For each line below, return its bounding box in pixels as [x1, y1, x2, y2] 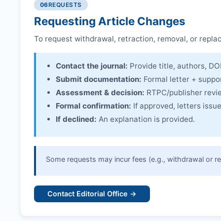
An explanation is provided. [97, 114, 195, 124]
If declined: [56, 114, 97, 124]
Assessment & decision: [56, 88, 145, 98]
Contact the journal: [56, 61, 128, 71]
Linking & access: [43, 10, 108, 20]
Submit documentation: [56, 74, 142, 84]
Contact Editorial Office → [47, 189, 137, 198]
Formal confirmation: [56, 101, 131, 111]
